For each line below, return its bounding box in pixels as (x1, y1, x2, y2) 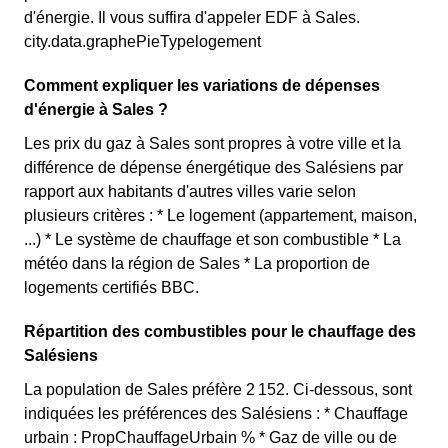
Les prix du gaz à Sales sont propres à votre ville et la (24, 135, 401, 152)
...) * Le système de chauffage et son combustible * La (24, 231, 401, 248)
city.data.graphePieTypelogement (24, 33, 261, 50)
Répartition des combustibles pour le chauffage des (24, 323, 416, 340)
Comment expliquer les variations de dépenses (24, 77, 380, 94)
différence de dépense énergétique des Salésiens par (24, 159, 403, 176)
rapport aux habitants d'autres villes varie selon (24, 183, 356, 200)
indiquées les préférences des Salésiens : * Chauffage (24, 405, 408, 422)
